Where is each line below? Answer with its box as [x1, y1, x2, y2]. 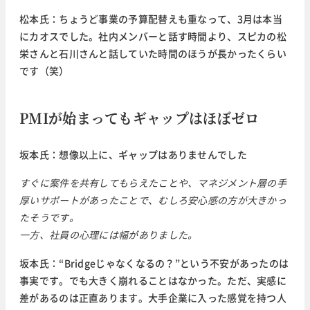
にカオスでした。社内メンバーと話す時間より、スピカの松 [19, 29, 287, 44]
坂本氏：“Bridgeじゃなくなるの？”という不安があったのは [19, 256, 289, 271]
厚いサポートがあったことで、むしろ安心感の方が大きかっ [19, 193, 287, 208]
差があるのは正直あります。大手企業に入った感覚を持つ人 [19, 291, 287, 305]
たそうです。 [19, 210, 79, 225]
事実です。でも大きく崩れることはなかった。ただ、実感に [19, 273, 287, 288]
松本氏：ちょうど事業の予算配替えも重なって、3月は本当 [19, 12, 283, 26]
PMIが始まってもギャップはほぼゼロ [19, 108, 259, 129]
